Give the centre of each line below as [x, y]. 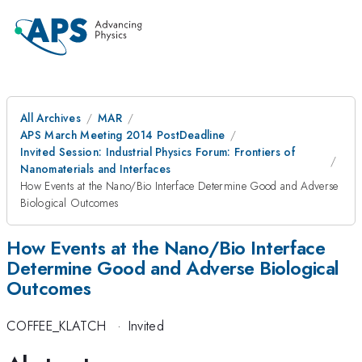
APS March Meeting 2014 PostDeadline [123, 135]
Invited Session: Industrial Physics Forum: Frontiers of [158, 152]
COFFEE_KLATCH [57, 326]
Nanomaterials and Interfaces [96, 169]
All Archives [51, 118]
